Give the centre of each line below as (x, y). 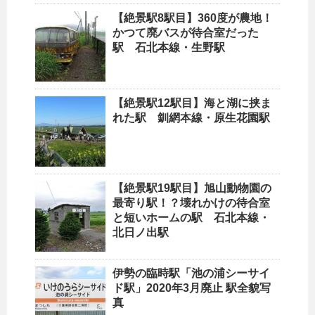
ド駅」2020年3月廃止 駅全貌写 (192, 288)
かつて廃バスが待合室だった (186, 32)
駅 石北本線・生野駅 (169, 47)
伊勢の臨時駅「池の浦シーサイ (191, 273)
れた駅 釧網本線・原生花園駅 (191, 117)
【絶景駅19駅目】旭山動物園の (192, 188)
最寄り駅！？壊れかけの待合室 (191, 202)
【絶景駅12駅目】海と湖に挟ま (192, 103)
